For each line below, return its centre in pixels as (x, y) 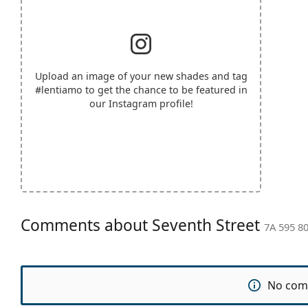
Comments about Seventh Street (142, 225)
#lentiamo (58, 89)
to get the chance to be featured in (165, 89)
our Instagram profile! (141, 103)
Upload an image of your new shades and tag (141, 76)
